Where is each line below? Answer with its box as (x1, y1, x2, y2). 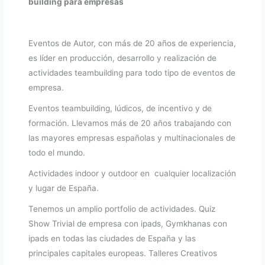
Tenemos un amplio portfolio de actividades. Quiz (28, 204, 216, 214)
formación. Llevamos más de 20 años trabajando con (28, 118, 232, 128)
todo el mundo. (28, 148, 86, 158)
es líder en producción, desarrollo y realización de (28, 53, 217, 63)
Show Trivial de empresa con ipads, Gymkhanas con (28, 219, 228, 229)
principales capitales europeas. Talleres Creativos (28, 248, 218, 258)
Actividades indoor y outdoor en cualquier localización (28, 169, 237, 179)
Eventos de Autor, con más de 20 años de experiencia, (28, 38, 237, 49)
